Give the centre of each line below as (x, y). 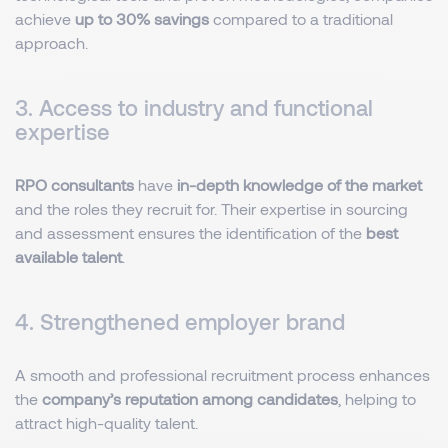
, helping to (377, 398)
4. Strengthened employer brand (180, 321)
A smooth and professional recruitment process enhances (222, 374)
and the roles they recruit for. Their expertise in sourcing (211, 208)
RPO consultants (74, 184)
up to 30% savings (142, 18)
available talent (68, 256)
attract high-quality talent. (106, 422)
